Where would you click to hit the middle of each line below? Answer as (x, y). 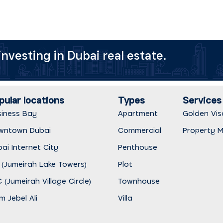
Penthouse (138, 147)
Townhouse (139, 181)
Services (202, 100)
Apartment (138, 113)
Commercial (140, 130)
